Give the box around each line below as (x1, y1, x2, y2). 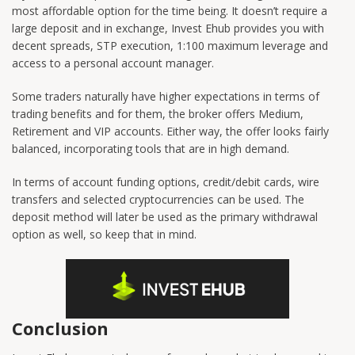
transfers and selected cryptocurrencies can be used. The (12, 192, 304, 208)
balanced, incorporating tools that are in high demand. (12, 141, 289, 157)
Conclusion (12, 316, 109, 341)
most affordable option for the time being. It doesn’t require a (12, 3, 327, 19)
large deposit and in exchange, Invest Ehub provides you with (12, 21, 324, 36)
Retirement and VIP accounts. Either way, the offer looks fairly (12, 124, 329, 139)
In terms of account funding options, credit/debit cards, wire (12, 174, 319, 190)
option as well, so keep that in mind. (12, 227, 197, 242)
